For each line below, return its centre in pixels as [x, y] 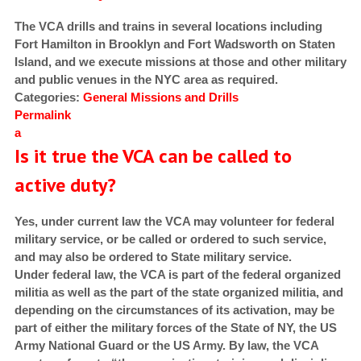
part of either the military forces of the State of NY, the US [175, 328]
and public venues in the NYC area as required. [146, 80]
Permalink [42, 115]
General [105, 98]
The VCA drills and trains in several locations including [168, 27]
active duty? [65, 185]
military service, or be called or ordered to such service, [170, 239]
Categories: [48, 98]
